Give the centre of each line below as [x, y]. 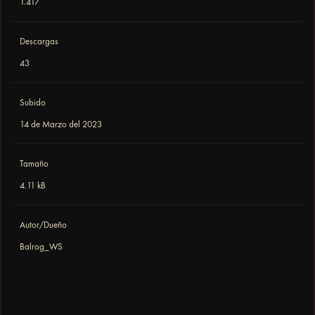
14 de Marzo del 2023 [61, 124]
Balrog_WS [41, 247]
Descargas [39, 41]
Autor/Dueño [43, 225]
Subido [33, 103]
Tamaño [34, 164]
